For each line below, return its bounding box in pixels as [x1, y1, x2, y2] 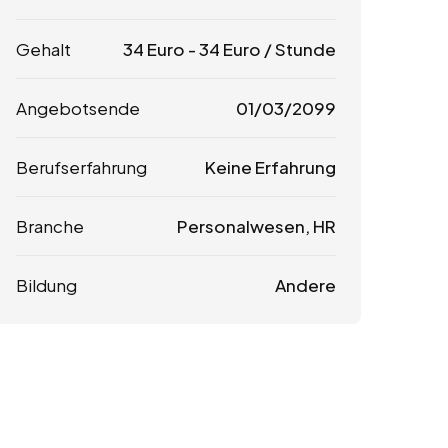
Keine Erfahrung [204, 156, 336, 179]
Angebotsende [16, 97, 140, 120]
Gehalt [16, 38, 71, 61]
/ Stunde [260, 38, 336, 61]
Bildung [16, 274, 77, 297]
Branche [16, 215, 84, 238]
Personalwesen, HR [176, 215, 336, 238]
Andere [274, 274, 336, 297]
